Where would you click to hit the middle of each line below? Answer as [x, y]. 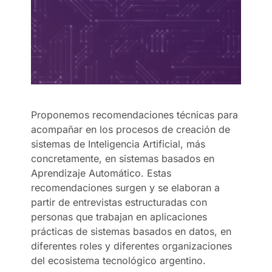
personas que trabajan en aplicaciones [119, 216]
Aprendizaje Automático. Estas [101, 173]
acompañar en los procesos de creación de [131, 129]
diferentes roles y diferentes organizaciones [132, 246]
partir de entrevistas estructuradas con [119, 202]
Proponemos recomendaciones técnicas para [135, 114]
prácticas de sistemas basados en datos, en [131, 231]
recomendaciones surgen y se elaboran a [126, 187]
